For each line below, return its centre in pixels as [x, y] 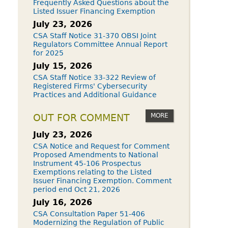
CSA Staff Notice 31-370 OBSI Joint [95, 36]
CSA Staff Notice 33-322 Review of [94, 77]
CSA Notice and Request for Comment [101, 146]
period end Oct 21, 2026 [77, 189]
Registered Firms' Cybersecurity [90, 86]
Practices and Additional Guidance [95, 95]
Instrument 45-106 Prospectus [87, 163]
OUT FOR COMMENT [81, 118]
